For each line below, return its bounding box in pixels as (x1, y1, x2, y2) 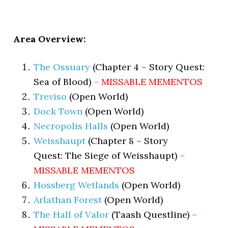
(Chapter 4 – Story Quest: (90, 61, 205, 73)
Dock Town (34, 105, 83, 117)
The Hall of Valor (34, 209, 109, 220)
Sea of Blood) (34, 76, 92, 88)
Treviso (34, 91, 67, 102)
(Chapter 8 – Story (85, 135, 168, 147)
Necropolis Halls (34, 120, 108, 132)
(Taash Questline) (109, 209, 192, 220)
